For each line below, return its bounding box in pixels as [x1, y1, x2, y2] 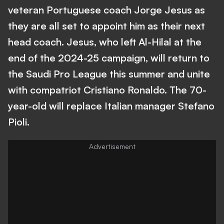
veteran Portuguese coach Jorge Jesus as [8, 3, 205, 16]
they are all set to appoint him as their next [8, 19, 205, 32]
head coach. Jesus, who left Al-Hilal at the [8, 35, 201, 48]
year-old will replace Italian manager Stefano [8, 99, 214, 112]
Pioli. [8, 115, 29, 128]
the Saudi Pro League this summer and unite [8, 67, 210, 80]
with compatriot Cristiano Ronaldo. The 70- [8, 83, 206, 96]
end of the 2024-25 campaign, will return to [8, 51, 209, 64]
